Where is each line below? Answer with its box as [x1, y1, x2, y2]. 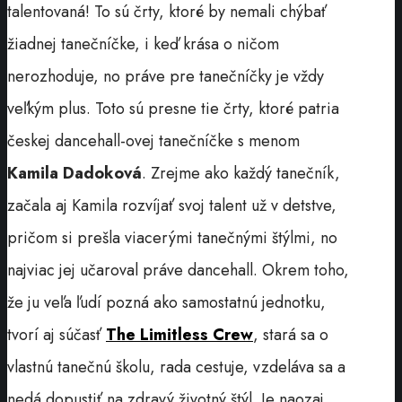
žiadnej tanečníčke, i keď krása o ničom [7, 31, 279, 56]
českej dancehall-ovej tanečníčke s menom [7, 128, 300, 153]
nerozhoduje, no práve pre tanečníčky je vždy [7, 64, 324, 88]
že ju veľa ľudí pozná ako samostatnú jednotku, [7, 290, 326, 314]
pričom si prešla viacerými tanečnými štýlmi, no [7, 225, 337, 249]
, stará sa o [253, 322, 328, 346]
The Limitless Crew [106, 322, 253, 346]
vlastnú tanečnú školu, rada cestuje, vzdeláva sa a [7, 354, 345, 379]
